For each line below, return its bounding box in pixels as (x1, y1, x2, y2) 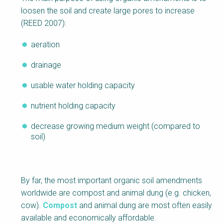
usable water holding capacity (31, 81, 135, 91)
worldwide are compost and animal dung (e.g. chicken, (21, 188, 211, 198)
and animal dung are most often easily (77, 201, 212, 211)
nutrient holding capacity (31, 101, 115, 111)
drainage (31, 60, 61, 70)
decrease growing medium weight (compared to (31, 121, 200, 131)
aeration (31, 40, 60, 50)
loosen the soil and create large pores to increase (21, 6, 195, 16)
